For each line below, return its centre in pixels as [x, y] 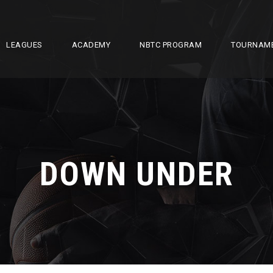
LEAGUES [24, 45]
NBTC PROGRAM [171, 45]
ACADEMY [91, 45]
